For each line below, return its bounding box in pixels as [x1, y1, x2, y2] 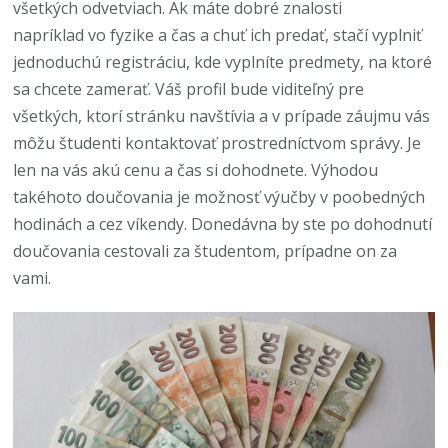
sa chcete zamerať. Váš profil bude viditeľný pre [13, 78, 365, 100]
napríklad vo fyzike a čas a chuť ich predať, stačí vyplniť [13, 24, 423, 46]
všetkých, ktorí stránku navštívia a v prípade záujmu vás [13, 105, 431, 127]
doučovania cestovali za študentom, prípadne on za [13, 240, 398, 262]
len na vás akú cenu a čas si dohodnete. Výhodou [13, 159, 379, 181]
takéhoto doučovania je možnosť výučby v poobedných [13, 186, 426, 208]
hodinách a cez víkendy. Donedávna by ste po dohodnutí [13, 213, 433, 235]
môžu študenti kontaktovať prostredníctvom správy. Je [13, 132, 422, 154]
